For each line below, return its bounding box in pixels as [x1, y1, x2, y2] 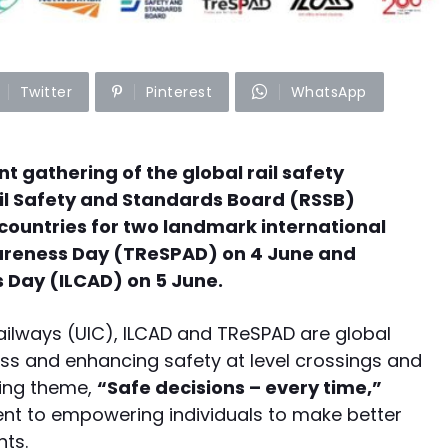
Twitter [19, 81, 72, 102]
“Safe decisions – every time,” [97, 374, 382, 400]
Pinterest [145, 81, 212, 102]
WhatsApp [290, 81, 367, 102]
